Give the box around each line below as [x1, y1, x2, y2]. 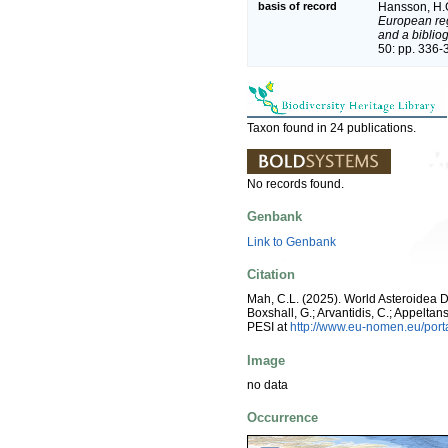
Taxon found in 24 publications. [247, 121, 416, 136]
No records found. [247, 177, 344, 192]
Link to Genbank [247, 234, 336, 249]
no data [247, 377, 288, 392]
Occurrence [247, 410, 318, 426]
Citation [247, 266, 295, 282]
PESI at [247, 320, 290, 335]
